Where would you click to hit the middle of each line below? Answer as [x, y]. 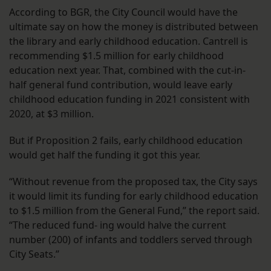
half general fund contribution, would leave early [121, 85]
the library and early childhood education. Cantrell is [129, 41]
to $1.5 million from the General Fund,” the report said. [134, 211]
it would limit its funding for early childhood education [134, 196]
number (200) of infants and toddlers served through [131, 240]
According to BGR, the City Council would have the [123, 12]
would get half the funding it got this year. [105, 155]
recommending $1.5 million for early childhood [116, 56]
